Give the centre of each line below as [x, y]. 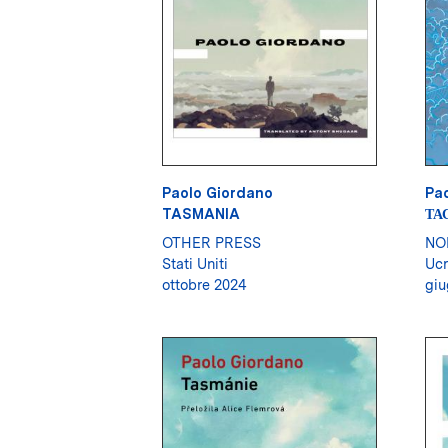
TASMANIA [201, 214]
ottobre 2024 [204, 285]
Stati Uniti [195, 264]
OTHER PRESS [211, 243]
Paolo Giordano [217, 193]
